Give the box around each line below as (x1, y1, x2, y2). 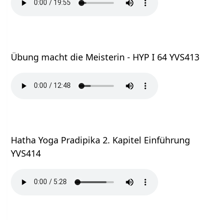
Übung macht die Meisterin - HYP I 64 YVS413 (11, 51, 200, 63)
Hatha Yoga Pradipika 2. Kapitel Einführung (11, 134, 191, 146)
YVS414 (11, 147, 41, 159)
